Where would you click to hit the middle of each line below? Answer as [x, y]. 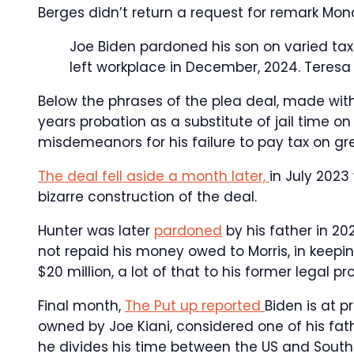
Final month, [81, 306]
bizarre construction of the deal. [147, 197]
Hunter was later [96, 231]
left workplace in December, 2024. [187, 67]
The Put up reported [195, 306]
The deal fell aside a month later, [154, 176]
